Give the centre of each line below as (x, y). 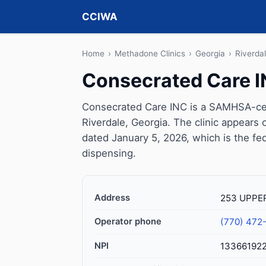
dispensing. (109, 153)
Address (112, 198)
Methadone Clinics (150, 53)
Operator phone (128, 221)
